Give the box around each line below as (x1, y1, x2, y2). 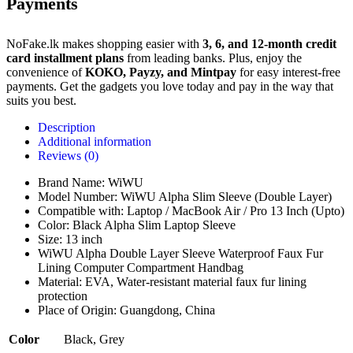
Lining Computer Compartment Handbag (38, 261, 243, 275)
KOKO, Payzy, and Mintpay (85, 65, 236, 80)
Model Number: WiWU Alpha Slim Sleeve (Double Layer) (38, 190, 332, 204)
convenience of (6, 65, 85, 80)
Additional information (38, 135, 151, 149)
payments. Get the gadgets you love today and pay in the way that (6, 80, 333, 94)
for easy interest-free (236, 65, 340, 80)
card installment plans (6, 51, 124, 65)
